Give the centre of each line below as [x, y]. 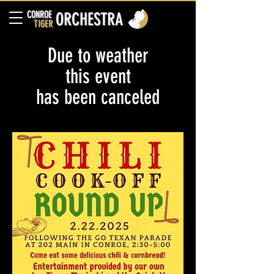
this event [98, 76]
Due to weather [98, 55]
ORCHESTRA [89, 19]
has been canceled [98, 97]
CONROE [39, 14]
